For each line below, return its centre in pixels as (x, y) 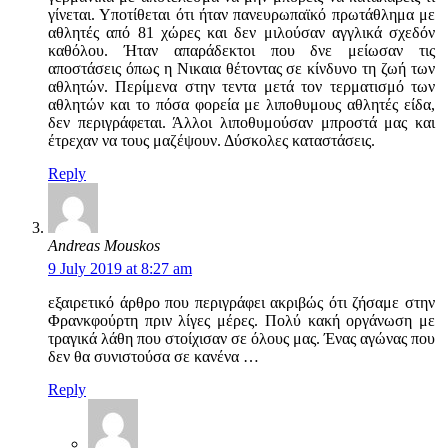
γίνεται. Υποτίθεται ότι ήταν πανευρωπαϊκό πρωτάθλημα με (241, 15)
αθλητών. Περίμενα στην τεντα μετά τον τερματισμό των (241, 87)
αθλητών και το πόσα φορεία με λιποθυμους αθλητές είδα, (241, 105)
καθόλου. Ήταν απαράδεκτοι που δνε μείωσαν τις (241, 51)
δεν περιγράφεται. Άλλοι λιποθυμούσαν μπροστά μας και (241, 123)
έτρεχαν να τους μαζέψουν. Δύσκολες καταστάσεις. (211, 141)
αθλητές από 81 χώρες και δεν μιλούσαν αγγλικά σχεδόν (241, 33)
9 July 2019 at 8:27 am (120, 268)
